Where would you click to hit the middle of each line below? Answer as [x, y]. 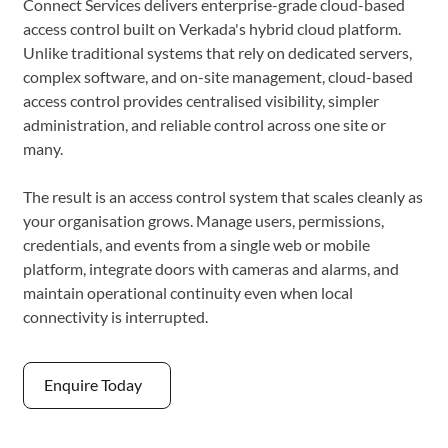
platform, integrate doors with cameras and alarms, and [211, 268]
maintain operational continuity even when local [188, 292]
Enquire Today [93, 385]
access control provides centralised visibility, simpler [201, 100]
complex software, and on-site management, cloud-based [218, 76]
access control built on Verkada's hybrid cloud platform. [212, 28]
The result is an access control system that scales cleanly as [223, 196]
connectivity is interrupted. [116, 316]
